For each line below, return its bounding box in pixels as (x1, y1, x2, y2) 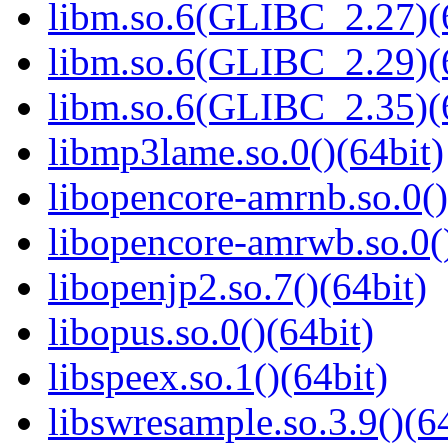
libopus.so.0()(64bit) (48, 310, 374, 354)
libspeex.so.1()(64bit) (48, 355, 388, 399)
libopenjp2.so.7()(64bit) (48, 265, 427, 309)
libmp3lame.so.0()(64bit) (48, 130, 444, 174)
